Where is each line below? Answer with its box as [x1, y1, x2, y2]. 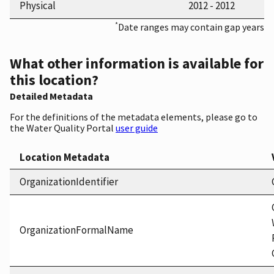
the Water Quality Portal [10, 122, 116, 135]
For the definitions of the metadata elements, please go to [10, 111, 257, 124]
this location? [10, 70, 98, 90]
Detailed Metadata [10, 90, 93, 103]
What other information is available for [10, 54, 264, 73]
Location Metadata [20, 150, 109, 165]
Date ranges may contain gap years [118, 20, 264, 33]
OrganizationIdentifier [20, 175, 118, 189]
